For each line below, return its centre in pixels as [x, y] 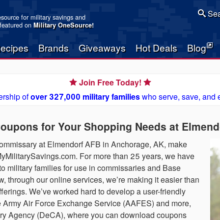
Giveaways [102, 47]
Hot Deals [156, 47]
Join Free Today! [110, 82]
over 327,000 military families [85, 96]
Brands [54, 47]
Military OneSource [63, 25]
